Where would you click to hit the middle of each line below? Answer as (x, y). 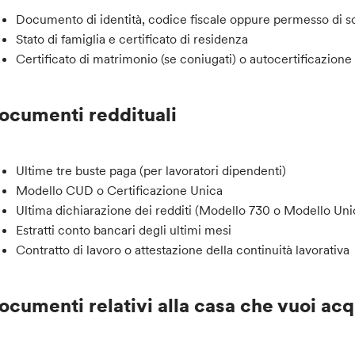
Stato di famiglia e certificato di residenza (132, 39)
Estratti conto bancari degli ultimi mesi (124, 230)
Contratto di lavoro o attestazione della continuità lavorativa (183, 250)
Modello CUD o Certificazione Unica (120, 191)
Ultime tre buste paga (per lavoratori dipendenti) (151, 171)
